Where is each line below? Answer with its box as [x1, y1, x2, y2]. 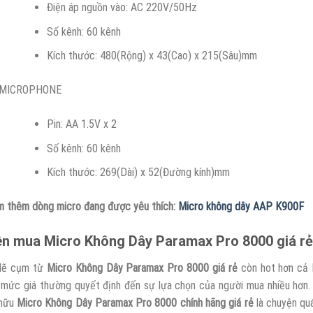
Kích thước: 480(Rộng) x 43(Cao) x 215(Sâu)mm [47, 49, 258, 63]
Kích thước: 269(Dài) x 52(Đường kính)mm [47, 166, 231, 180]
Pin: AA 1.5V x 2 [47, 117, 117, 131]
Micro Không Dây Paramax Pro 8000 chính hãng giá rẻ [17, 296, 254, 310]
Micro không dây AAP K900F [177, 200, 304, 214]
